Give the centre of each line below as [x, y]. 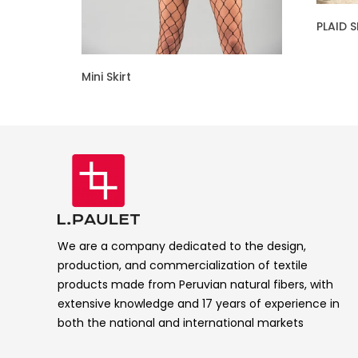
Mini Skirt [106, 77]
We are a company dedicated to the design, [182, 246]
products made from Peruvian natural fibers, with [195, 284]
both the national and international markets [181, 322]
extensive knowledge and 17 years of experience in [199, 303]
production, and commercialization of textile [183, 265]
